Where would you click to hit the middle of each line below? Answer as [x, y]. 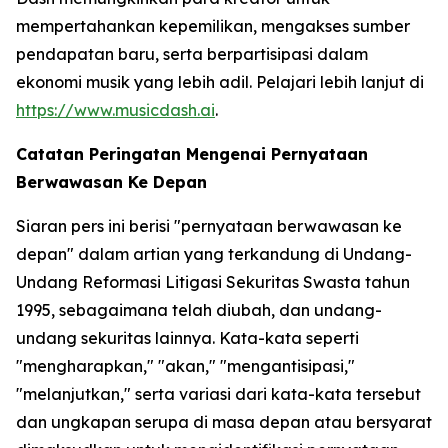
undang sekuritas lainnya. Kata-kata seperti [187, 338]
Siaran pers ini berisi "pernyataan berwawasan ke [209, 226]
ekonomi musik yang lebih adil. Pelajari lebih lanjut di [220, 82]
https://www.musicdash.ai [115, 110]
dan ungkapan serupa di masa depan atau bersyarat [224, 422]
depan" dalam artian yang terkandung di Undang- [214, 254]
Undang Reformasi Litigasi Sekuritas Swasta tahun [213, 282]
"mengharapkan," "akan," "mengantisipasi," [185, 366]
